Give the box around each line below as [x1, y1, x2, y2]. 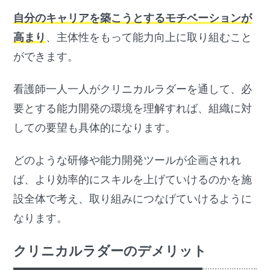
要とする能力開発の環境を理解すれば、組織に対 [13, 102, 253, 115]
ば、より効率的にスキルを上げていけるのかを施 [13, 174, 253, 186]
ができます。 [13, 50, 79, 63]
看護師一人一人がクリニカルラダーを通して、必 [13, 83, 253, 96]
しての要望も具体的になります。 [13, 122, 177, 134]
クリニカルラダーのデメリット [13, 243, 207, 259]
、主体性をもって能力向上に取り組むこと [46, 31, 253, 43]
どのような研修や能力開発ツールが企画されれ [13, 154, 242, 167]
